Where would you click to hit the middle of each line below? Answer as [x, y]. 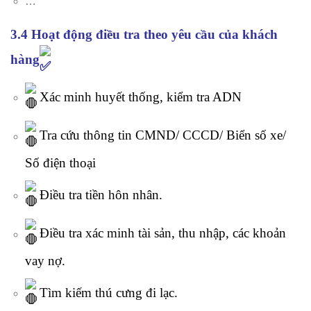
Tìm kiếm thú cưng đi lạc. [107, 293]
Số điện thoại [60, 163]
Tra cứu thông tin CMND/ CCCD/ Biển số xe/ [161, 135]
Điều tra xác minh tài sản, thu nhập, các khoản [161, 233]
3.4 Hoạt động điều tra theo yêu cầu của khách [144, 34]
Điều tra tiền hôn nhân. [99, 195]
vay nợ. [45, 261]
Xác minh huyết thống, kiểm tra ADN [138, 97]
